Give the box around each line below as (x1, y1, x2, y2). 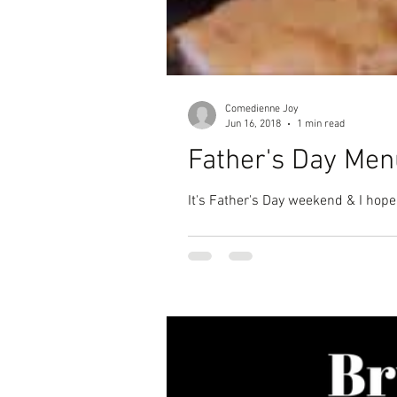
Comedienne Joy (225, 103, 299, 115)
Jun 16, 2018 (225, 117, 281, 130)
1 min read (297, 117, 345, 130)
